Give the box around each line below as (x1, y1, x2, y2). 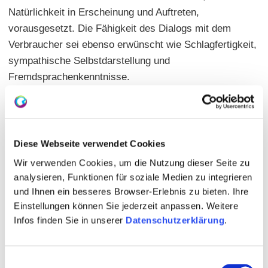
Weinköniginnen (8, 112, 79, 124)
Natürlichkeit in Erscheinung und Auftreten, (8, 6, 199, 18)
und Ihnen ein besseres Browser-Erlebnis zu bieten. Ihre (14, 186, 249, 196)
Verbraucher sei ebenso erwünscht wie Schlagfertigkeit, (8, 38, 257, 50)
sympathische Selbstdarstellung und (8, 54, 170, 66)
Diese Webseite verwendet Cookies (14, 138, 165, 149)
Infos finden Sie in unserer (14, 215, 126, 225)
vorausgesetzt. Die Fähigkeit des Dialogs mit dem (8, 22, 231, 34)
